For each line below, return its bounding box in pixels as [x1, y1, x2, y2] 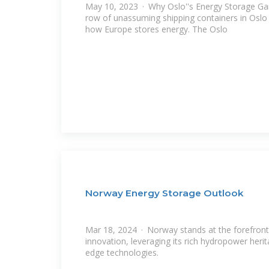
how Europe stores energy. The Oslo [85, 23, 228, 35]
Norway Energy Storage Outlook [85, 187, 244, 199]
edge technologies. [85, 246, 159, 258]
